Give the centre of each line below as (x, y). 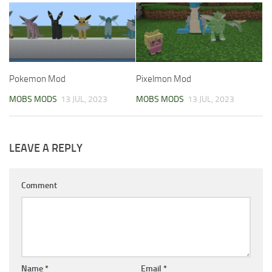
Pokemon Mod (37, 79)
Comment (39, 185)
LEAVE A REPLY (46, 148)
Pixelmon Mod (164, 79)
